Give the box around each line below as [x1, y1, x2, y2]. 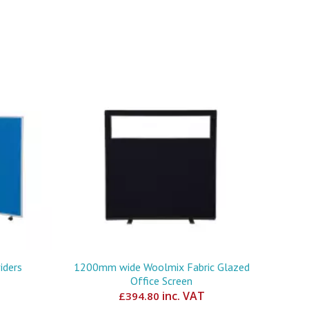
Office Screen [130, 273, 193, 288]
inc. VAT [159, 288, 205, 303]
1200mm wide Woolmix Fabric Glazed [73, 259, 250, 274]
